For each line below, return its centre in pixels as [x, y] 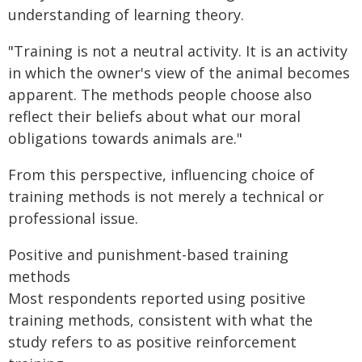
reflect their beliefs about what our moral [154, 116]
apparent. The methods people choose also [160, 95]
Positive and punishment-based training [148, 255]
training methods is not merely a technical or [166, 196]
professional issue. [73, 218]
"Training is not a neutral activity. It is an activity [178, 51]
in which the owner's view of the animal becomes [179, 73]
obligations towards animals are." [125, 138]
